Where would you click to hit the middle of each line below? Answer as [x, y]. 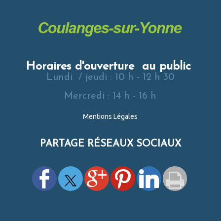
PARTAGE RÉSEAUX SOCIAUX [110, 144]
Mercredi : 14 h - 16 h [110, 96]
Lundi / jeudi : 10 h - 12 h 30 [110, 77]
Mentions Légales [110, 117]
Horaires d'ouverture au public [110, 66]
